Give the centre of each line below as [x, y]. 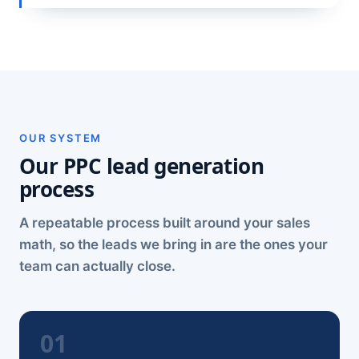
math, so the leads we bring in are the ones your [173, 244]
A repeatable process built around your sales [165, 223]
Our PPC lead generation [142, 166]
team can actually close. [97, 266]
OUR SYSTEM [61, 138]
